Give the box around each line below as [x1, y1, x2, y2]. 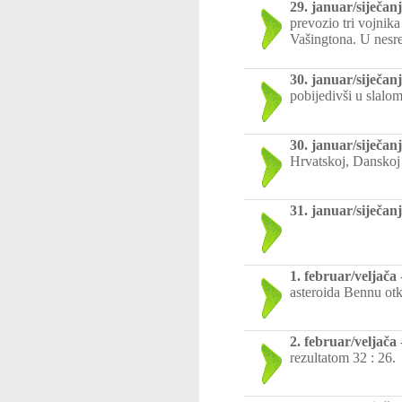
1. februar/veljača [290, 268, 397, 284]
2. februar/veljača [290, 334, 397, 349]
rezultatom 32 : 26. [290, 350, 396, 365]
